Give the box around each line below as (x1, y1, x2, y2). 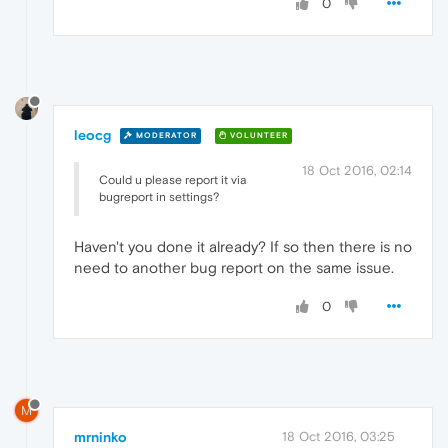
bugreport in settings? (99, 189, 219, 204)
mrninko (74, 429, 127, 446)
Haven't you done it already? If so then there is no (74, 237, 412, 255)
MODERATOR (133, 131, 197, 141)
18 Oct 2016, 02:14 (302, 162, 412, 178)
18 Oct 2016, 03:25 (282, 429, 395, 445)
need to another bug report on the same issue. (74, 258, 394, 276)
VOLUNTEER (227, 131, 288, 141)
